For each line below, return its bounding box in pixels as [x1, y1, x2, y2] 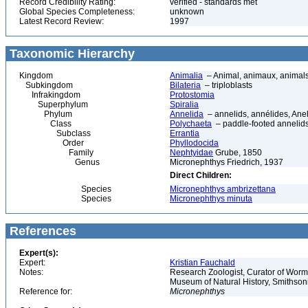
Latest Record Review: [19, 16, 104, 26]
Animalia [170, 71, 203, 80]
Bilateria [170, 80, 201, 90]
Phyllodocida [170, 138, 219, 148]
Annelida [170, 109, 203, 119]
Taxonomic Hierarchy [6, 47, 135, 60]
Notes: [19, 267, 43, 277]
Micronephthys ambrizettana [170, 184, 276, 194]
